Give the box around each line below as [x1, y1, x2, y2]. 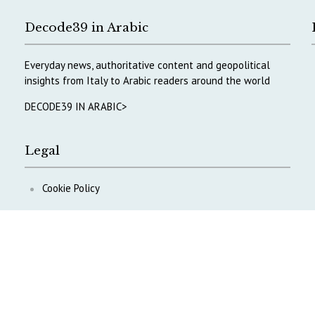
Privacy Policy [42, 207, 102, 221]
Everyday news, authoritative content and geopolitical [25, 58, 271, 72]
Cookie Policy [42, 181, 101, 195]
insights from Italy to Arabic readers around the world [25, 73, 271, 87]
